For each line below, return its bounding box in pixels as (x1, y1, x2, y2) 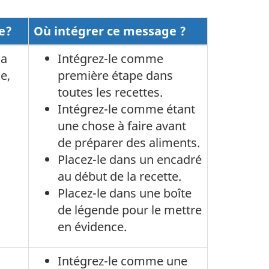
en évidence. (58, 219, 127, 235)
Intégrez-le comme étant (58, 101, 195, 117)
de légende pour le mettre (58, 202, 202, 218)
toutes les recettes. (58, 84, 163, 100)
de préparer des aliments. (58, 134, 200, 151)
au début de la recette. (58, 168, 181, 184)
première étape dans (58, 67, 173, 83)
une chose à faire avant (58, 118, 186, 134)
